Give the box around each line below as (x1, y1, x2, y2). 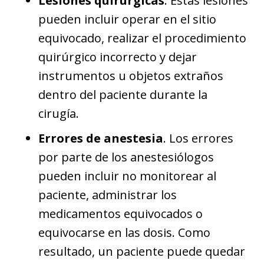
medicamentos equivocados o (38, 205, 203, 222)
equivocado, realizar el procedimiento (38, 29, 246, 46)
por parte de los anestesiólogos (38, 148, 214, 165)
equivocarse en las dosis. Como (38, 224, 210, 240)
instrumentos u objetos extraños (38, 67, 223, 84)
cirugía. (38, 105, 79, 121)
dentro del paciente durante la (38, 86, 207, 103)
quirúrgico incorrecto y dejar (38, 48, 197, 65)
